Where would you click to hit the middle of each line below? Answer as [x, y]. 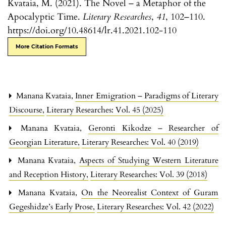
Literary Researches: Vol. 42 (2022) [155, 207]
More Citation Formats [47, 46]
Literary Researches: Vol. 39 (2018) [149, 174]
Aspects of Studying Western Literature [149, 160]
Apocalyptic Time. [45, 17]
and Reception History [49, 174]
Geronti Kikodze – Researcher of [154, 128]
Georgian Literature [44, 142]
